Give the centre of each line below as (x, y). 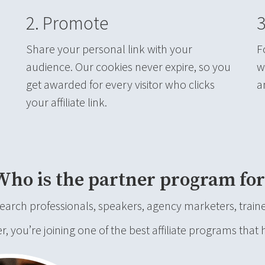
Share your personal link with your (109, 49)
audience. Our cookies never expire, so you (128, 66)
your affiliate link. (67, 102)
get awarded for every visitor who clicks (120, 84)
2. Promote (67, 23)
